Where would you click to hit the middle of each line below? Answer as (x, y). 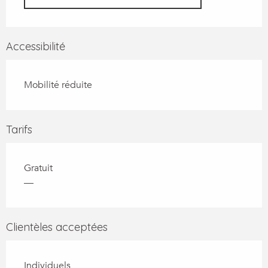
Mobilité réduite (58, 85)
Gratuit (38, 168)
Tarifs (19, 130)
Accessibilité (36, 47)
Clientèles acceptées (57, 227)
